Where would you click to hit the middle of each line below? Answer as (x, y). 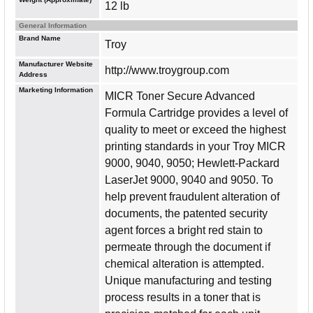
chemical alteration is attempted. (184, 263)
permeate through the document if (188, 247)
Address (33, 74)
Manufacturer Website (56, 64)
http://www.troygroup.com (167, 70)
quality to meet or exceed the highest (195, 129)
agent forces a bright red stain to (184, 230)
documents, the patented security (186, 213)
